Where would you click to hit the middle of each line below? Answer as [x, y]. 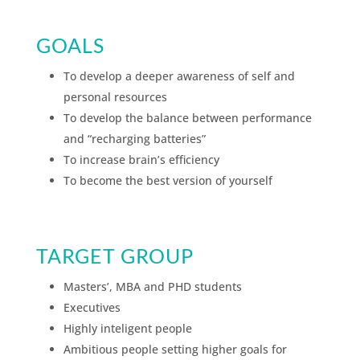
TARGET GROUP [115, 255]
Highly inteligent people [127, 328]
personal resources [115, 96]
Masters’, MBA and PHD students [152, 286]
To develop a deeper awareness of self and [179, 76]
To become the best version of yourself [168, 180]
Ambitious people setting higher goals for [175, 349]
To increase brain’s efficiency [141, 159]
